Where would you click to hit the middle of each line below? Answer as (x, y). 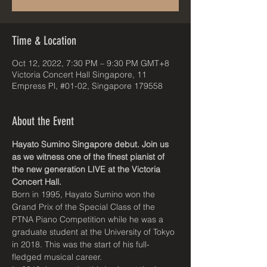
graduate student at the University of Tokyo (94, 232)
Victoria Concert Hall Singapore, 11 (79, 74)
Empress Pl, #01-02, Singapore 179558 (87, 86)
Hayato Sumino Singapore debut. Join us (91, 144)
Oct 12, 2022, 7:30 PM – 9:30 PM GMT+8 (91, 63)
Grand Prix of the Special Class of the (85, 207)
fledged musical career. (57, 257)
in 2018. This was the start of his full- (81, 244)
